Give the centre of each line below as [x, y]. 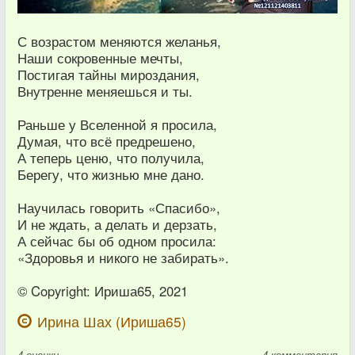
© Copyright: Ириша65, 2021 [103, 291]
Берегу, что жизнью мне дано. [111, 175]
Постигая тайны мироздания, [109, 75]
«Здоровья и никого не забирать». [123, 258]
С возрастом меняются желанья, [119, 42]
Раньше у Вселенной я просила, [117, 125]
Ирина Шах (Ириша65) [112, 322]
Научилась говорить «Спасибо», [119, 208]
